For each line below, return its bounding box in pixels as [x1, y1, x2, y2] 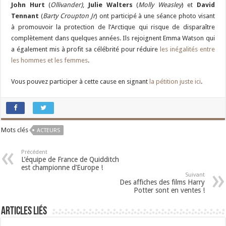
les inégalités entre [160, 45, 215, 53]
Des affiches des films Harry [119, 178, 205, 187]
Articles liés [1, 206, 47, 218]
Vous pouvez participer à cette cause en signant [11, 78, 150, 86]
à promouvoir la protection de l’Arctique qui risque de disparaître [11, 23, 215, 31]
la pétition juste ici [149, 78, 201, 86]
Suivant [185, 172, 205, 179]
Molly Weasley [138, 1, 182, 9]
